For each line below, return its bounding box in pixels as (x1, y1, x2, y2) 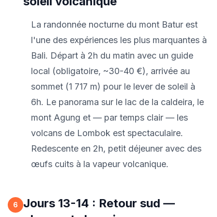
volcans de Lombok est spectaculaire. (31, 128, 183, 138)
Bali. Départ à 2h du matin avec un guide (31, 50, 193, 61)
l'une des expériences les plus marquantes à (31, 35, 207, 45)
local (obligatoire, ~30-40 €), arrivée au (31, 66, 190, 76)
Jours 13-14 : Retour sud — (23, 196, 175, 210)
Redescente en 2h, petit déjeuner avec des (31, 143, 201, 154)
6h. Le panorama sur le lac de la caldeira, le (31, 97, 204, 107)
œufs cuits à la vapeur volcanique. (31, 159, 169, 169)
